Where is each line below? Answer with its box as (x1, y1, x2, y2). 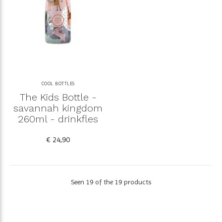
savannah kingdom (13, 102, 103, 114)
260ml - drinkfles (18, 113, 98, 125)
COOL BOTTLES (41, 81, 75, 87)
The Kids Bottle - (19, 91, 97, 104)
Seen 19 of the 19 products (71, 178, 151, 186)
